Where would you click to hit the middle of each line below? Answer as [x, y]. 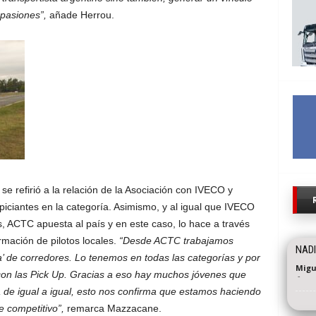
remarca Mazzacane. [114, 309]
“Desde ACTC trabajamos [176, 241]
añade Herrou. [80, 15]
